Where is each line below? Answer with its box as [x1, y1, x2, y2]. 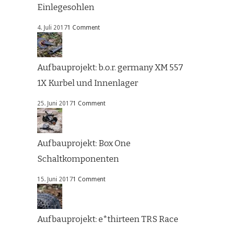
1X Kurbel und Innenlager [37, 78, 138, 89]
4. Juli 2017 [37, 24, 67, 32]
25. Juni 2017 [37, 100, 73, 107]
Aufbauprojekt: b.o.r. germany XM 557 [37, 62, 183, 73]
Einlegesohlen [37, 2, 94, 13]
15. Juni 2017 [37, 176, 73, 183]
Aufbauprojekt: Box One [37, 138, 131, 149]
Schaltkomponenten [37, 154, 119, 165]
